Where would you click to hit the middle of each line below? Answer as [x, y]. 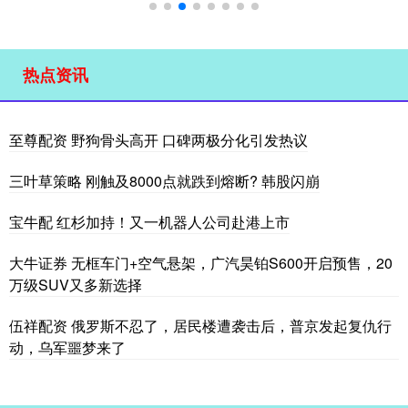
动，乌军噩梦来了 [67, 347]
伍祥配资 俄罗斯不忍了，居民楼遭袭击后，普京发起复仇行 [200, 326]
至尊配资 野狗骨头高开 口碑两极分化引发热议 [158, 140]
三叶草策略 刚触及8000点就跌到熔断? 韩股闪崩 [164, 181]
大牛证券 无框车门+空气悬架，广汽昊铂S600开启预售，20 [201, 263]
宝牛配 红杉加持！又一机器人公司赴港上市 [149, 222]
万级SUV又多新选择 [76, 285]
